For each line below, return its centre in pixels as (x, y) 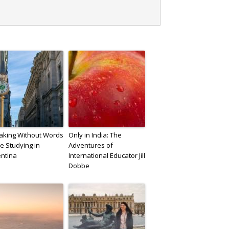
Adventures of (91, 145)
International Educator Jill (107, 155)
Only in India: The (95, 135)
